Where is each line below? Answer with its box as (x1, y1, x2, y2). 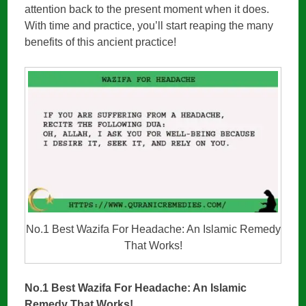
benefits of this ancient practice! (25, 36, 177, 48)
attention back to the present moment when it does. (25, 3, 270, 16)
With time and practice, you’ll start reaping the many (25, 20, 274, 32)
